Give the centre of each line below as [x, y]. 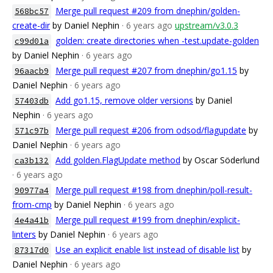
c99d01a [32, 41]
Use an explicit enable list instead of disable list [147, 250]
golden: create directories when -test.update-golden [157, 41]
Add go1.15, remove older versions [124, 100]
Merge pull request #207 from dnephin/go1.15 [146, 70]
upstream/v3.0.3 [207, 25]
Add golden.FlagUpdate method [118, 160]
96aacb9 [32, 71]
